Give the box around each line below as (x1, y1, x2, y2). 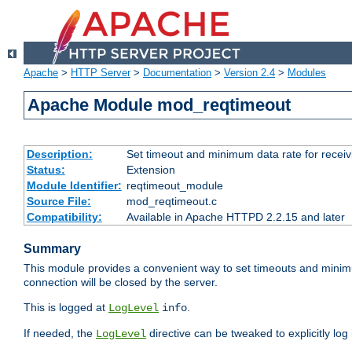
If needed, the (24, 327, 96, 340)
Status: (26, 163, 65, 177)
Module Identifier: (26, 179, 122, 192)
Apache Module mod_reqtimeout (27, 95, 291, 115)
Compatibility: (26, 211, 102, 224)
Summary (24, 242, 81, 256)
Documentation (143, 67, 211, 79)
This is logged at (24, 301, 108, 314)
